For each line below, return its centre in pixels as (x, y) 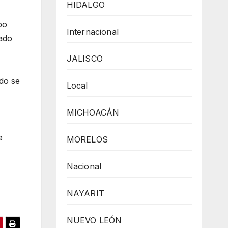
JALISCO (84, 59)
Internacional (93, 32)
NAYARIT (85, 193)
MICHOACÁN (93, 112)
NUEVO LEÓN (94, 220)
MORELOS (87, 139)
